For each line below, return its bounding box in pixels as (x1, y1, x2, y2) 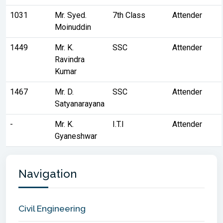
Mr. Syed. (55, 10, 87, 20)
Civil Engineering (18, 203, 86, 214)
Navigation (18, 167, 77, 180)
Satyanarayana (55, 99, 105, 109)
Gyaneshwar (55, 131, 97, 141)
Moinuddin (55, 22, 91, 32)
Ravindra (55, 54, 85, 64)
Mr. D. (55, 87, 74, 97)
